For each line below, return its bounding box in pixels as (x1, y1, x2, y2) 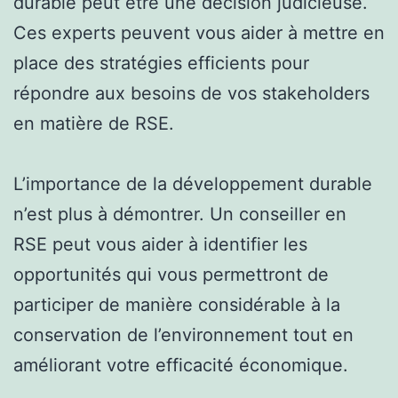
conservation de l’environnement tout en (13, 323, 354, 346)
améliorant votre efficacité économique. (13, 354, 348, 376)
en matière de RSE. (13, 112, 174, 134)
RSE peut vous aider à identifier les (13, 233, 307, 255)
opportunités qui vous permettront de (13, 263, 329, 285)
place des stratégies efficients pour (13, 52, 309, 74)
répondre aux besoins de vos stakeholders (13, 82, 370, 104)
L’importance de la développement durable (13, 172, 372, 195)
